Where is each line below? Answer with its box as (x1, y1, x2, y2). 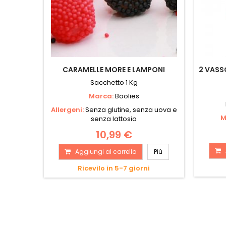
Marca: (88, 91, 115, 101)
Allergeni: (50, 104, 85, 115)
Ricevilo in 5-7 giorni (78, 163, 150, 173)
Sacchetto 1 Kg (90, 77, 138, 87)
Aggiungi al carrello (75, 147, 137, 156)
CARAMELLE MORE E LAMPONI (63, 64, 165, 75)
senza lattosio (91, 114, 137, 124)
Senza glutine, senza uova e (85, 104, 177, 115)
